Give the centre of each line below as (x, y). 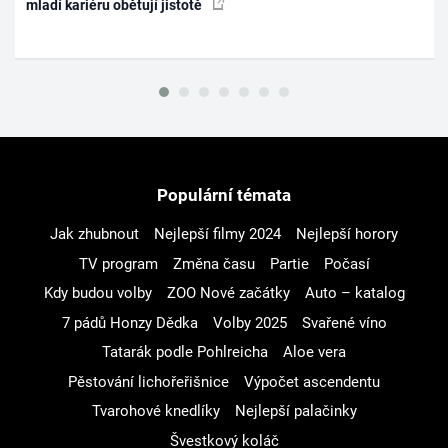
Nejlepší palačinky (295, 411)
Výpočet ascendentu (312, 381)
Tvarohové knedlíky (155, 411)
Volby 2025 (249, 322)
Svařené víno (344, 322)
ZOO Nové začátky (228, 293)
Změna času (213, 263)
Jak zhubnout (94, 234)
